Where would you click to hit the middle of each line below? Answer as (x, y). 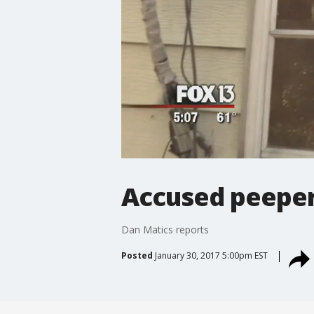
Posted (137, 255)
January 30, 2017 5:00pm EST (211, 255)
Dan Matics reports (165, 229)
